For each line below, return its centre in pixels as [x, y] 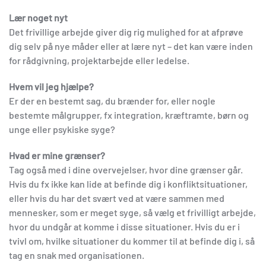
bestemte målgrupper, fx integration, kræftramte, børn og [129, 115]
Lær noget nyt [38, 17]
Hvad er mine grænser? [57, 155]
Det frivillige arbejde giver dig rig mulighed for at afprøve [126, 31]
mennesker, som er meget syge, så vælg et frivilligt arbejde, [132, 212]
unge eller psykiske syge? [62, 129]
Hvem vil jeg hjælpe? [51, 86]
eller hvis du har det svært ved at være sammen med [117, 198]
